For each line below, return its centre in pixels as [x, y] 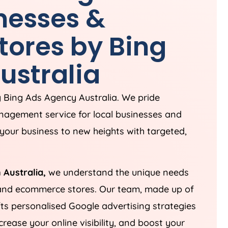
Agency [60, 97]
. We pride [138, 97]
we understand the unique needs [117, 172]
